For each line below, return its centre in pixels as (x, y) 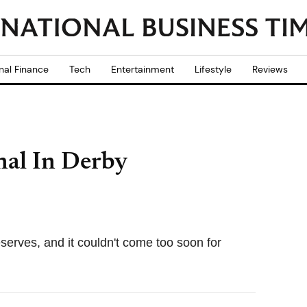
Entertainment (143, 69)
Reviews (270, 69)
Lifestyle (213, 69)
